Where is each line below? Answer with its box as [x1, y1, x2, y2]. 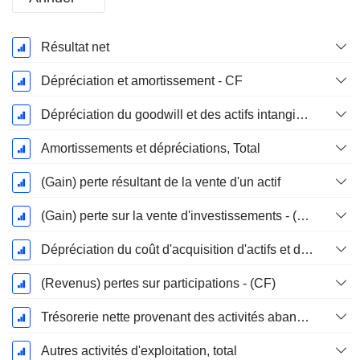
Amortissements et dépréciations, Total [40, 141, 260, 156]
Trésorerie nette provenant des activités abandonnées [296, 310, 309, 325]
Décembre [11, 73, 71, 88]
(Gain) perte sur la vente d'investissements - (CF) [296, 209, 309, 223]
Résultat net [40, 40, 109, 55]
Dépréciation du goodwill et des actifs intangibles [295, 108, 309, 122]
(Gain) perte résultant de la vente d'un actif [40, 175, 280, 190]
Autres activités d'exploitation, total [40, 344, 237, 358]
